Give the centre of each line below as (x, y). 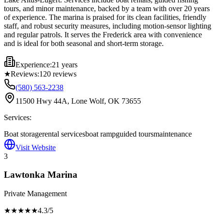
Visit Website (36, 147)
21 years (65, 64)
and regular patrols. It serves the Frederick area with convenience (103, 34)
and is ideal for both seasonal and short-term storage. (84, 43)
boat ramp (101, 134)
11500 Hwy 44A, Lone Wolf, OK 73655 (78, 101)
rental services (64, 134)
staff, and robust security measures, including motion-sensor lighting (108, 26)
